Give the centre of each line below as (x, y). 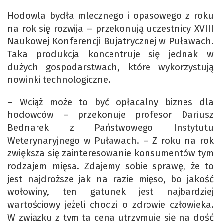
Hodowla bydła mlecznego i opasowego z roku (110, 16)
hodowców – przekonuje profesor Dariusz (110, 115)
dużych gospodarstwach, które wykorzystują (110, 67)
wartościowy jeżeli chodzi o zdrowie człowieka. (110, 205)
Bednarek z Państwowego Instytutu (110, 128)
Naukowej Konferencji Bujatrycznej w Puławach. (110, 41)
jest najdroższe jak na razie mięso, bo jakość (110, 179)
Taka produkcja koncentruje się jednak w (110, 54)
